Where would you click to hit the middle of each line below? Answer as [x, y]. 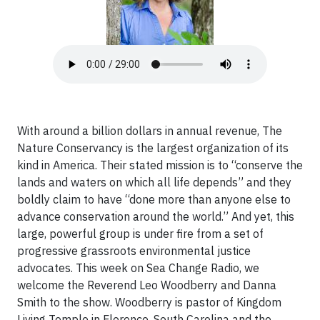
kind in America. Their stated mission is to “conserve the [160, 165]
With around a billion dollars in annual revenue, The [150, 131]
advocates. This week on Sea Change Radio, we [138, 268]
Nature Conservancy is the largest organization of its [153, 148]
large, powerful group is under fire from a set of [140, 234]
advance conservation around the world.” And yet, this [156, 216]
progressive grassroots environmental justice [134, 251]
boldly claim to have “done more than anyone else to [154, 199]
